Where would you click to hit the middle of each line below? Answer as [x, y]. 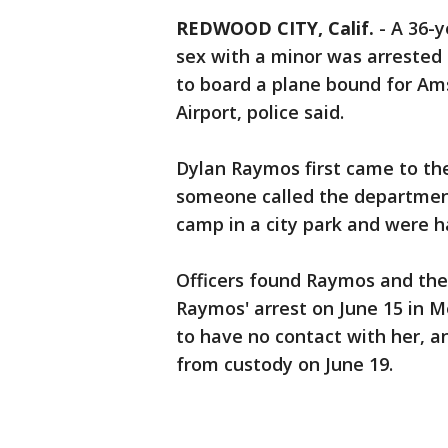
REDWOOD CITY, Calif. [275, 28]
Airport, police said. [260, 112]
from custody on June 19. [284, 364]
